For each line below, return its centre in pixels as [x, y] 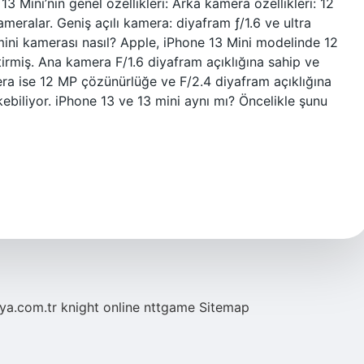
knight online [100, 307]
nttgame [169, 307]
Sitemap [224, 307]
